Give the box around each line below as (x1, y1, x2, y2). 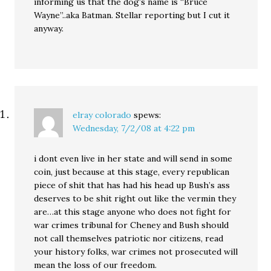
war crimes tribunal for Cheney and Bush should (34, 220, 229, 230)
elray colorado (73, 109, 132, 120)
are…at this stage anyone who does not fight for (34, 206, 232, 217)
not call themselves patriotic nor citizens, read (34, 233, 224, 244)
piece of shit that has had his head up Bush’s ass (34, 180, 230, 191)
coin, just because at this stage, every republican (34, 166, 230, 177)
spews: (134, 109, 162, 120)
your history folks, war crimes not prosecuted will (34, 246, 238, 257)
